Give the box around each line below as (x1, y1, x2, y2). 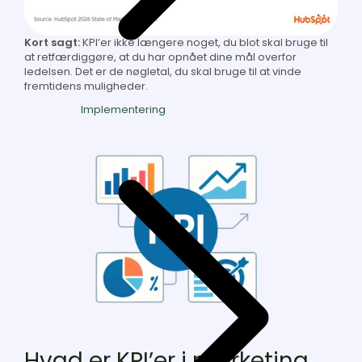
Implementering (81, 101, 166, 117)
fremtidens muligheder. (24, 78, 148, 95)
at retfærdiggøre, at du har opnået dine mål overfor (24, 49, 297, 65)
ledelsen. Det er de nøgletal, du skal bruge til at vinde (24, 64, 301, 80)
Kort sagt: (24, 35, 80, 51)
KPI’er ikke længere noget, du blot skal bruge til (80, 35, 328, 51)
